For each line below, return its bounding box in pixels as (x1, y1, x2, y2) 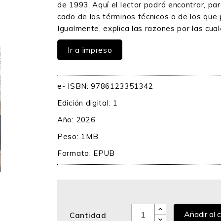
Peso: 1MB (57, 132, 99, 141)
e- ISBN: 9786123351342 (57, 81, 153, 91)
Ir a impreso (68, 45, 112, 55)
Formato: (57, 148, 94, 158)
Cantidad (70, 211, 107, 220)
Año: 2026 (57, 115, 96, 124)
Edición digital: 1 (57, 98, 118, 108)
